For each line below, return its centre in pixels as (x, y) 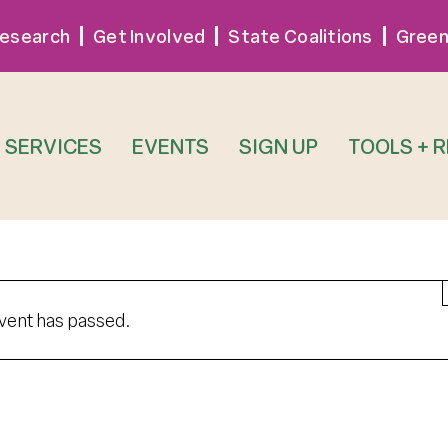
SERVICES (54, 145)
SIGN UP (279, 145)
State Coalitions (300, 36)
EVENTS (171, 145)
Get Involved (149, 36)
